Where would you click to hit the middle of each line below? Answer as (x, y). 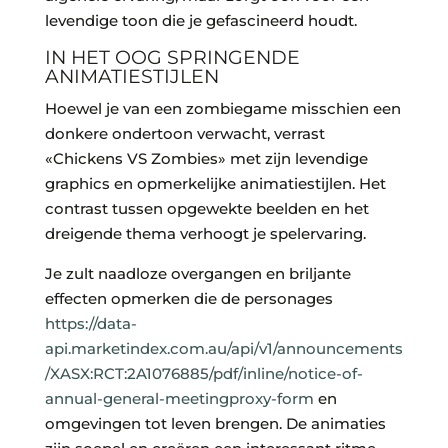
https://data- (90, 324)
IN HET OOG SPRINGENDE (172, 58)
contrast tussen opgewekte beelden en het (206, 209)
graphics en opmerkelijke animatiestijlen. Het (215, 184)
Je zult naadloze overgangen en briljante (197, 274)
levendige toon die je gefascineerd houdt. (200, 21)
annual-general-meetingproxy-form (179, 399)
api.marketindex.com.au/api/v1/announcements (223, 349)
